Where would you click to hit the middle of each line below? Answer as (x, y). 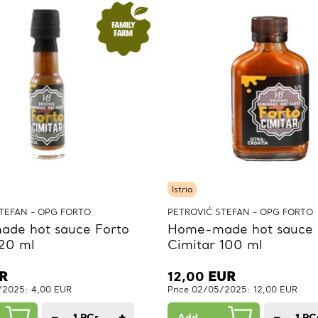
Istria (182, 190)
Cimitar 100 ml (215, 245)
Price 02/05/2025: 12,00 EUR (232, 290)
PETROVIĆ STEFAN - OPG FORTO (240, 212)
